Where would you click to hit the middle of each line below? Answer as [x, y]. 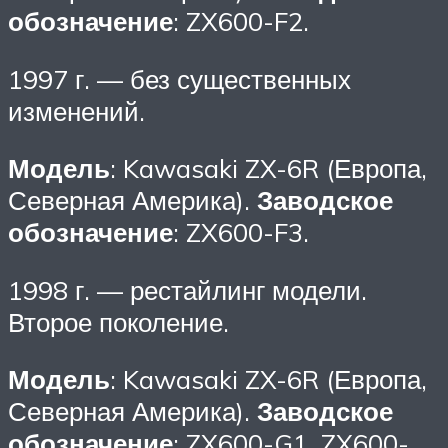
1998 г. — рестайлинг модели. [187, 289]
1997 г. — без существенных [179, 78]
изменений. [76, 110]
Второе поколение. [118, 321]
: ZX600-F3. [241, 232]
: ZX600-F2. [241, 20]
